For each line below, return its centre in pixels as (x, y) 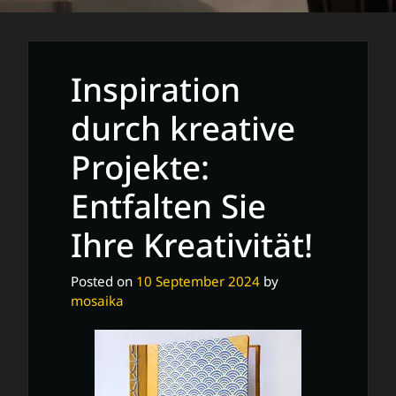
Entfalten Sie (168, 206)
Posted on (103, 281)
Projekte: (140, 167)
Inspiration (156, 89)
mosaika (97, 300)
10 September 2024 (198, 281)
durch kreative (183, 128)
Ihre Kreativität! (192, 244)
